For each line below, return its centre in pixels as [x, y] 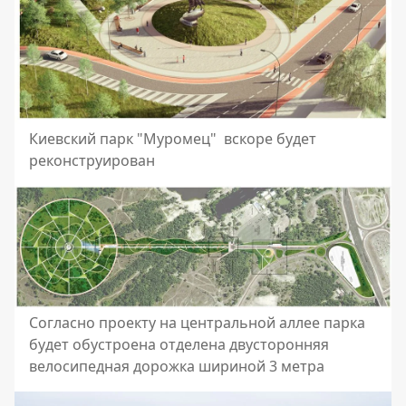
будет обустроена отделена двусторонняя [179, 345]
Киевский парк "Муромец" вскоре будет [173, 139]
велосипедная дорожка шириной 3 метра [177, 367]
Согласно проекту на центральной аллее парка [197, 323]
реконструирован [92, 161]
